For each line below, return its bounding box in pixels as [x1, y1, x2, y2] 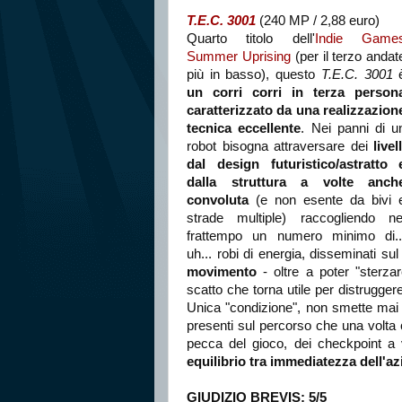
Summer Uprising [187, 48, 291, 64]
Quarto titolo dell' [187, 31, 315, 46]
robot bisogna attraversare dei [187, 138, 374, 153]
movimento [187, 264, 257, 279]
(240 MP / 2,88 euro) [256, 13, 380, 28]
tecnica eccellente [187, 120, 301, 135]
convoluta [187, 192, 249, 207]
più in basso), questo [187, 66, 321, 82]
